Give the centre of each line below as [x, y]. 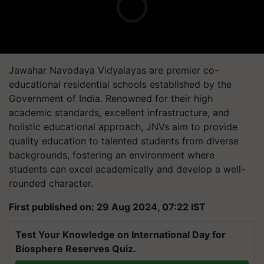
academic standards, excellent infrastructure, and [119, 112]
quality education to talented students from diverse [124, 141]
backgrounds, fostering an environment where [112, 155]
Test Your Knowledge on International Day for [121, 234]
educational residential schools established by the [120, 84]
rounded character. [51, 183]
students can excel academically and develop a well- [127, 169]
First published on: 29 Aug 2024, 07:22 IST [107, 207]
